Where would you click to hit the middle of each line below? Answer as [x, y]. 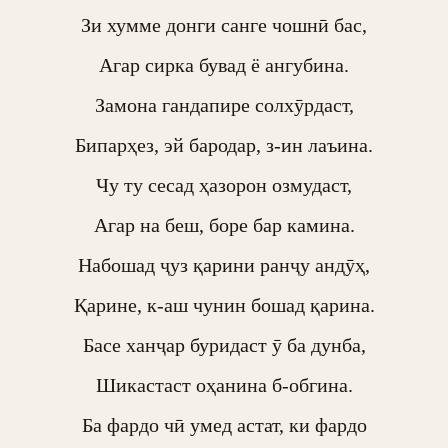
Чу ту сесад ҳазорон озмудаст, [224, 185]
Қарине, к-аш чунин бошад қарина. [224, 305]
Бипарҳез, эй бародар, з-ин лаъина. [224, 145]
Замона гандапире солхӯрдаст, [224, 105]
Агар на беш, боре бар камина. [224, 225]
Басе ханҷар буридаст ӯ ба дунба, [224, 345]
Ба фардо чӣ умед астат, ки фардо [224, 425]
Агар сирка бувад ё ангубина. [224, 65]
